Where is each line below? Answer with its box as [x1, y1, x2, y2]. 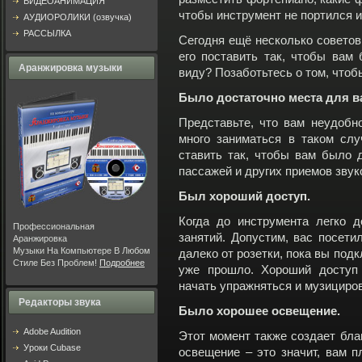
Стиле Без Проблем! [13, 258, 99, 267]
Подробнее [99, 258, 145, 267]
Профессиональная [13, 221, 95, 231]
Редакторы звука [19, 297, 101, 308]
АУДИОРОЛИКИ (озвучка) [23, 12, 132, 22]
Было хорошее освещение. [179, 305, 340, 318]
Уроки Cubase [23, 343, 81, 352]
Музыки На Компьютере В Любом [13, 246, 150, 255]
